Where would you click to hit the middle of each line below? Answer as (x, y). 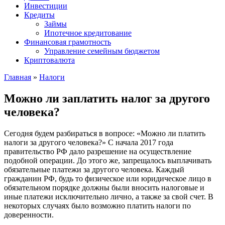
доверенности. (29, 214)
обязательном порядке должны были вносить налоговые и (104, 187)
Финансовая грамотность (68, 42)
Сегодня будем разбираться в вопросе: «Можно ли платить (105, 133)
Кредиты (39, 15)
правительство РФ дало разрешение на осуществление (98, 151)
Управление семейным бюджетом (102, 51)
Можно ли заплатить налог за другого (107, 98)
